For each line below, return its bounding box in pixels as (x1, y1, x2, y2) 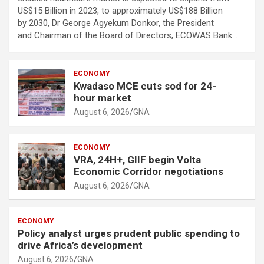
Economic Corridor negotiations (74, 165, 228, 177)
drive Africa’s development (18, 239, 145, 251)
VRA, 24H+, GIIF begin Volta (74, 153, 201, 166)
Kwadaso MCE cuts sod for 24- (74, 80, 216, 92)
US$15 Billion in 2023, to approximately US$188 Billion (18, 5, 223, 16)
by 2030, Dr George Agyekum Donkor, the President (18, 17, 214, 28)
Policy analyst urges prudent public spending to (18, 227, 240, 239)
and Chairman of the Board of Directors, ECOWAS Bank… (18, 29, 237, 41)
